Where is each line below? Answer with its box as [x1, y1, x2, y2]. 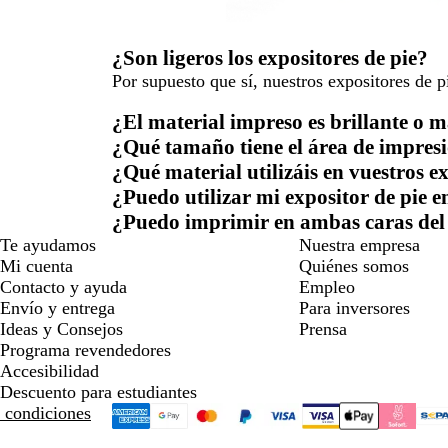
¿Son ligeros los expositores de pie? [112, 46, 428, 71]
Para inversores [298, 298, 410, 319]
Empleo [298, 277, 355, 298]
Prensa [298, 319, 347, 340]
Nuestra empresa [298, 235, 420, 256]
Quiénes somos [298, 256, 409, 277]
